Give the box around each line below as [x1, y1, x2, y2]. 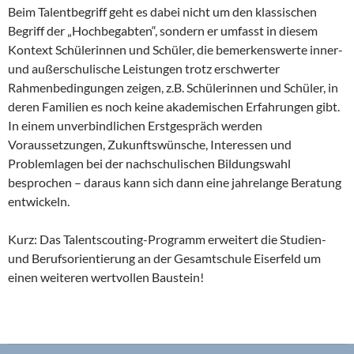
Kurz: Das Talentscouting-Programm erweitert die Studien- [8, 232, 326, 247]
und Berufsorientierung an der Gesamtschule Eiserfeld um [8, 250, 321, 265]
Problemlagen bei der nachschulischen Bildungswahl [8, 156, 291, 171]
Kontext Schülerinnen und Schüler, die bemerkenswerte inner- [8, 42, 343, 57]
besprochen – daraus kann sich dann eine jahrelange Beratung [8, 175, 341, 190]
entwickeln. [8, 194, 70, 209]
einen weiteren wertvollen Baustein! [8, 269, 204, 284]
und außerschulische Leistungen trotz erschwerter [8, 61, 280, 76]
